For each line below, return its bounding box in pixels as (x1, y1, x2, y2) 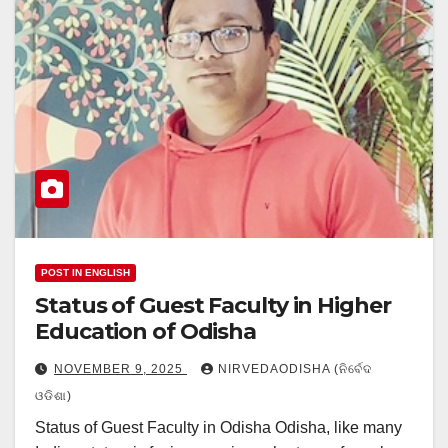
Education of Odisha (35, 318, 257, 346)
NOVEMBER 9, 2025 (54, 362, 187, 377)
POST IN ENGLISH (41, 267, 130, 279)
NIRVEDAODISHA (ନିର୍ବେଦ (218, 362, 372, 377)
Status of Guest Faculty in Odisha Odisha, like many (35, 419, 402, 437)
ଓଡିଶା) (35, 389, 72, 404)
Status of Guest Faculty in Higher (35, 292, 391, 320)
